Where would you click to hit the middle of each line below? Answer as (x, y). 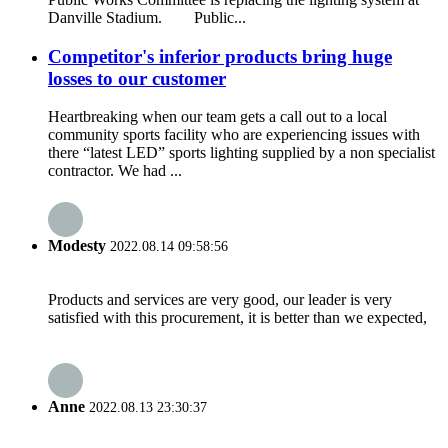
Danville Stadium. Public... (147, 17)
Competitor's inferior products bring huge (220, 56)
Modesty (77, 245)
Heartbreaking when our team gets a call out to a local (217, 117)
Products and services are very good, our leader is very (220, 299)
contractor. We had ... (115, 171)
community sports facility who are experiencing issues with (234, 135)
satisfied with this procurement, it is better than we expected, (237, 317)
